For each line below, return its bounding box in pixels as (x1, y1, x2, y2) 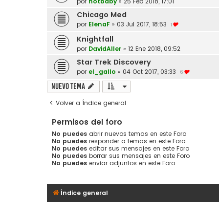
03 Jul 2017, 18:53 (117, 20, 167, 28)
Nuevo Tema (51, 81, 85, 91)
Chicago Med (77, 9, 127, 20)
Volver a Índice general (56, 98, 126, 107)
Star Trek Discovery (77, 57, 151, 67)
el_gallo (88, 67, 116, 76)
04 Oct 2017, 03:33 (123, 67, 176, 76)
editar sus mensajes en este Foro (87, 144, 189, 153)
